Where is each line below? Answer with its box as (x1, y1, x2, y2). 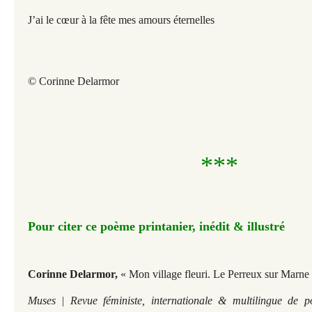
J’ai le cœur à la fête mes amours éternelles (28, 14, 214, 26)
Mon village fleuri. (129, 268, 213, 280)
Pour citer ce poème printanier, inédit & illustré (28, 219, 285, 233)
